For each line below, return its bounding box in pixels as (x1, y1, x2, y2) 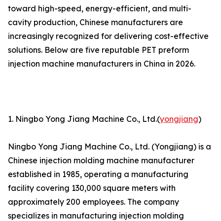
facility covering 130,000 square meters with (8, 183, 176, 193)
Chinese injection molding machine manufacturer (8, 155, 194, 166)
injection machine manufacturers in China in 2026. (8, 59, 195, 69)
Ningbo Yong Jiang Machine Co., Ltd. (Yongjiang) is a (8, 142, 211, 152)
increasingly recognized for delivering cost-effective (8, 31, 209, 41)
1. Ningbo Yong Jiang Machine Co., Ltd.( (8, 114, 160, 124)
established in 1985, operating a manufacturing (8, 169, 188, 180)
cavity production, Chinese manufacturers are (8, 17, 183, 28)
